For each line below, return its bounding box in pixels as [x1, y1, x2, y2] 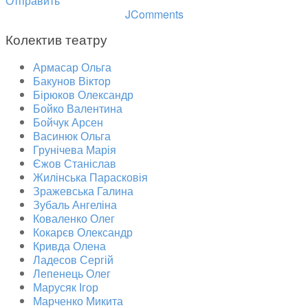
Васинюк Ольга [33, 127, 111, 144]
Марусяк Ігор [33, 278, 98, 295]
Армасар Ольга [33, 58, 111, 75]
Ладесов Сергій [33, 251, 113, 267]
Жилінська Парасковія [33, 168, 148, 185]
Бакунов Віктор [33, 72, 111, 89]
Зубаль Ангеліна [33, 196, 117, 212]
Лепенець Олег [33, 265, 111, 281]
